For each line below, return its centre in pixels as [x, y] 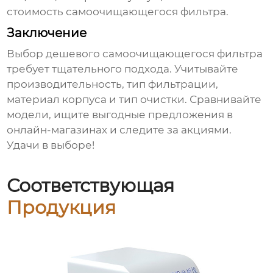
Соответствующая [91, 185]
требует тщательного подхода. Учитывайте [123, 69]
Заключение [47, 33]
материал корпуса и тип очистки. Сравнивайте [134, 100]
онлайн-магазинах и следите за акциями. [119, 130]
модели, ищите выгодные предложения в [120, 115]
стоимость [37, 12]
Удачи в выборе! [51, 145]
